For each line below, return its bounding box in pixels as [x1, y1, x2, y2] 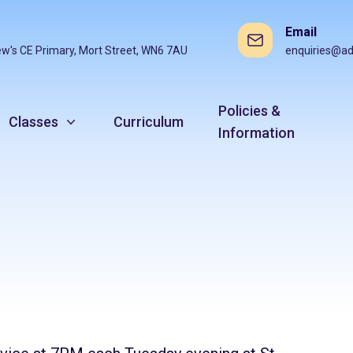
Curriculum [113, 113, 184, 130]
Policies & [218, 102, 281, 119]
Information [218, 124, 295, 141]
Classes [9, 113, 59, 130]
